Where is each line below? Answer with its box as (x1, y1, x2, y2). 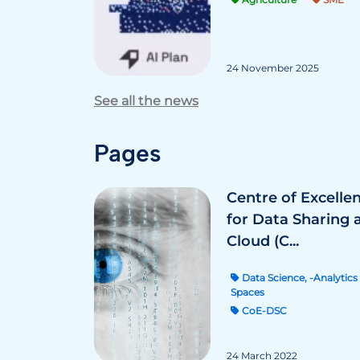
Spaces (231, 286, 264, 298)
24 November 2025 (227, 62, 319, 74)
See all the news (94, 93, 198, 108)
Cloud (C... (227, 232, 299, 250)
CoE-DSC (239, 305, 287, 317)
